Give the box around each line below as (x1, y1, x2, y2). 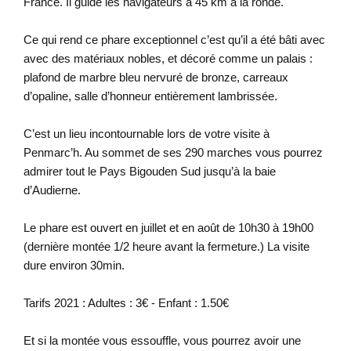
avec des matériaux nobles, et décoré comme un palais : (23, 51, 313, 65)
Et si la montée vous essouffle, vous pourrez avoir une (23, 333, 301, 347)
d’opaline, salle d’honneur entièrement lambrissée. (23, 89, 277, 103)
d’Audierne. (23, 183, 81, 197)
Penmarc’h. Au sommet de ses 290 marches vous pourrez (23, 145, 323, 159)
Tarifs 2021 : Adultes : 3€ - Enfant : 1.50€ (23, 295, 229, 309)
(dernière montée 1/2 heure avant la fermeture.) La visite (23, 239, 309, 253)
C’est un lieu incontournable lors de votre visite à (23, 126, 270, 140)
